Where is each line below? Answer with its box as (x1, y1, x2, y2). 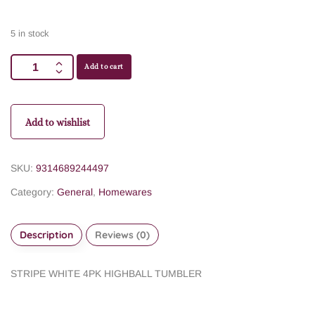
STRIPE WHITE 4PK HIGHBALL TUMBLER (11, 268, 202, 280)
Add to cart (84, 63, 124, 71)
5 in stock (11, 28, 49, 39)
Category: (11, 186, 57, 198)
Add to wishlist (25, 117, 90, 129)
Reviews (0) (95, 229, 150, 242)
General (57, 186, 93, 198)
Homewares (98, 186, 152, 198)
